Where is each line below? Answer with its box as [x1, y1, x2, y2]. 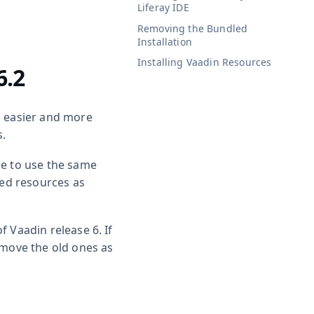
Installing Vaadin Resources [137, 55, 272, 69]
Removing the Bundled [137, 21, 248, 35]
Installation [137, 34, 192, 48]
